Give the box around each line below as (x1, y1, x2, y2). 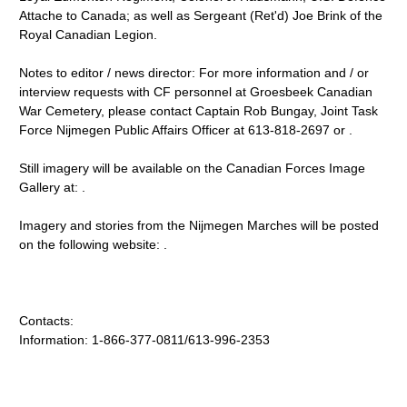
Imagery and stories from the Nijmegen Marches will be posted (19, 218, 380, 233)
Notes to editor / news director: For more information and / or (19, 65, 370, 80)
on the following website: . (19, 237, 168, 252)
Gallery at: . (19, 180, 86, 194)
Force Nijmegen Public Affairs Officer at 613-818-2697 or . (19, 123, 353, 137)
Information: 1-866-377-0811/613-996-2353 (19, 333, 271, 347)
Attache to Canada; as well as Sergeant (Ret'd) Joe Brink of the (19, 8, 383, 23)
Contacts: (19, 313, 74, 328)
